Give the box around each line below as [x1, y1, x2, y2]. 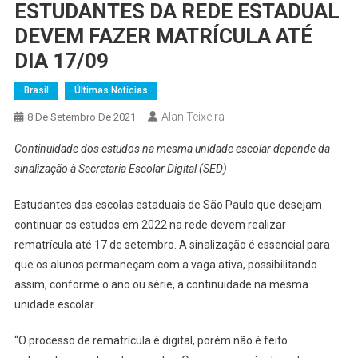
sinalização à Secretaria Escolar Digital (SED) [14, 162, 227, 176]
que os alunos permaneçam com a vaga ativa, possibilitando [14, 258, 317, 272]
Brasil [23, 85, 49, 97]
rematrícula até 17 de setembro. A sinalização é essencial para [14, 238, 330, 252]
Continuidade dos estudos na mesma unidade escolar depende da [14, 142, 330, 156]
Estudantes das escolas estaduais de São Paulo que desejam [14, 198, 322, 212]
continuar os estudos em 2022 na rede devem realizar [14, 218, 286, 232]
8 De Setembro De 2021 [26, 111, 136, 124]
